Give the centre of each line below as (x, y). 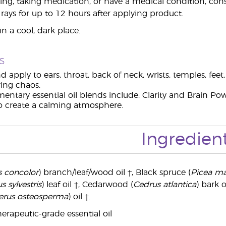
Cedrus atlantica (164, 185)
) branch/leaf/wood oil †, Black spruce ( (114, 173)
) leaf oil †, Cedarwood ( (87, 185)
